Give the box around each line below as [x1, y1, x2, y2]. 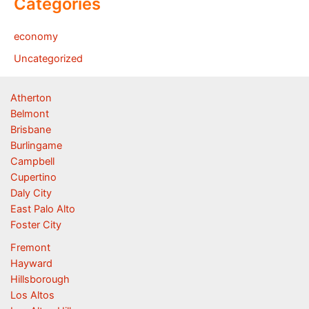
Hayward [10, 257, 52, 270]
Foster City [10, 218, 61, 231]
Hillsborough [10, 272, 70, 286]
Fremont [10, 241, 50, 254]
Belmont [10, 107, 49, 120]
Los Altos [10, 288, 54, 301]
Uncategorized [14, 52, 83, 66]
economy [14, 30, 58, 43]
